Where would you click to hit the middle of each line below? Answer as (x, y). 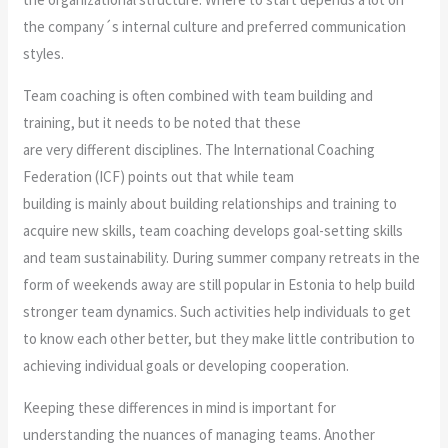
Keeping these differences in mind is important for (180, 407)
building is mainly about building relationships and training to (210, 203)
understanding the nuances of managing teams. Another (199, 434)
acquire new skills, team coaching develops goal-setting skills (213, 230)
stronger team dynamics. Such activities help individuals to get (217, 311)
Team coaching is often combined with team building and (198, 95)
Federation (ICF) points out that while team (159, 176)
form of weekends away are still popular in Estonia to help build (219, 284)
